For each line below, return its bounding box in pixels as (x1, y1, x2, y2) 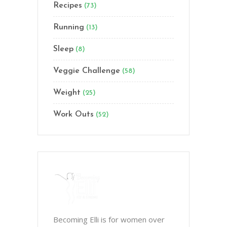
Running (53, 23, 84, 31)
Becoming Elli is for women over (53, 214, 165, 224)
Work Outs (53, 110, 94, 119)
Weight (53, 88, 81, 97)
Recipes (53, 1, 82, 10)
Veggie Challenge (53, 66, 120, 75)
